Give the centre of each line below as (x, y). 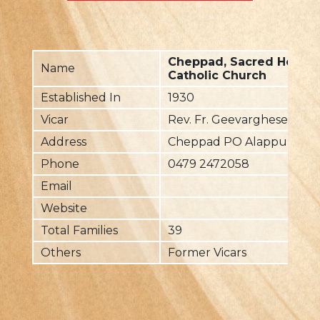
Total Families (79, 230)
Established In (81, 97)
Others (61, 252)
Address (64, 142)
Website (64, 208)
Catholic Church (217, 75)
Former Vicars (207, 252)
